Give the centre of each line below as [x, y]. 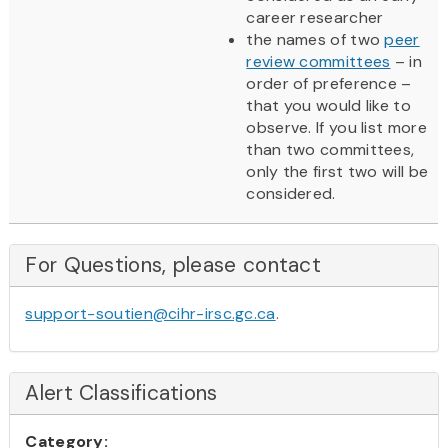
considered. [291, 193]
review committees [318, 61]
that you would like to [328, 105]
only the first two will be [337, 171]
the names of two [315, 39]
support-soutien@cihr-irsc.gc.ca [150, 313]
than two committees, [330, 149]
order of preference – [329, 83]
